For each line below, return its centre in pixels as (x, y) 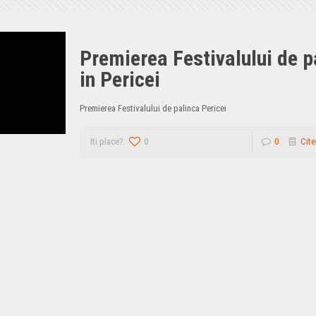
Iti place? (107, 141)
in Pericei (120, 79)
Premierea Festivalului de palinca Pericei (153, 108)
